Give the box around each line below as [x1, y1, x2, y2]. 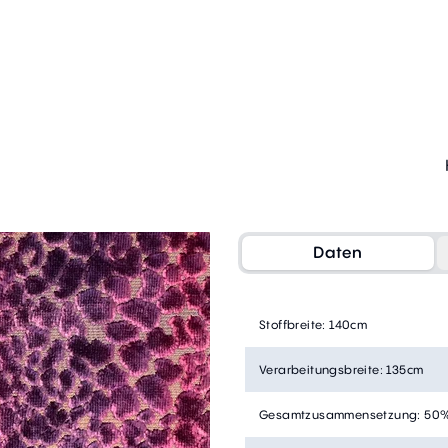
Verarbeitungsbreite [259, 360, 380, 378]
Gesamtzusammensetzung [259, 405, 418, 423]
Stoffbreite [259, 315, 323, 333]
